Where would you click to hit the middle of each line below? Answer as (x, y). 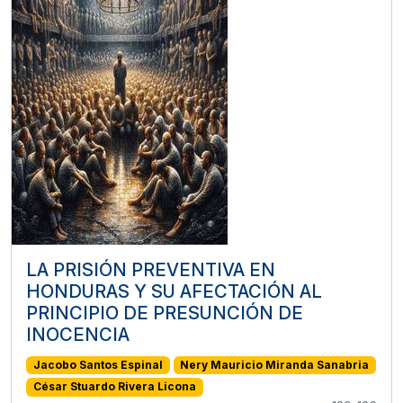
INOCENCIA (78, 335)
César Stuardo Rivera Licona (114, 387)
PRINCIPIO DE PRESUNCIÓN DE (165, 313)
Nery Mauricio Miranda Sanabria (275, 365)
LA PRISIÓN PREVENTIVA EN (151, 270)
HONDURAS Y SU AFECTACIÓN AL (174, 292)
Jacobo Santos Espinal (98, 365)
